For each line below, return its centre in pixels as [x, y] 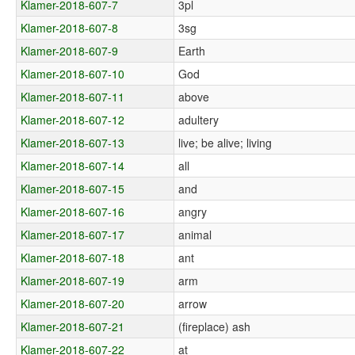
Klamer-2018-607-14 [73, 165]
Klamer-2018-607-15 [73, 188]
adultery [199, 119]
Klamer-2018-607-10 [73, 73]
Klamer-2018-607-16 [73, 211]
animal [195, 234]
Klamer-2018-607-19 [73, 280]
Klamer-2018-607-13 [73, 142]
